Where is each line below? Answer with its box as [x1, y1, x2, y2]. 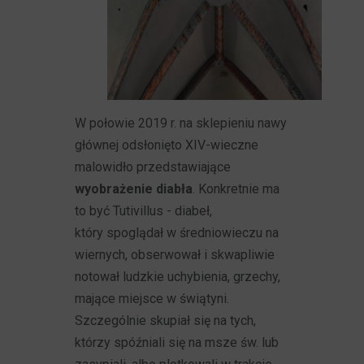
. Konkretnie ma [193, 181, 280, 197]
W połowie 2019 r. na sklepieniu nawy [75, 115, 288, 131]
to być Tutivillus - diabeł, [75, 203, 213, 219]
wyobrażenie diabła [75, 181, 193, 197]
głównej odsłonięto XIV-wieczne [75, 137, 259, 153]
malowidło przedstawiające [75, 159, 232, 175]
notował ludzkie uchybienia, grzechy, [75, 269, 281, 284]
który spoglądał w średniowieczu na [75, 225, 279, 240]
